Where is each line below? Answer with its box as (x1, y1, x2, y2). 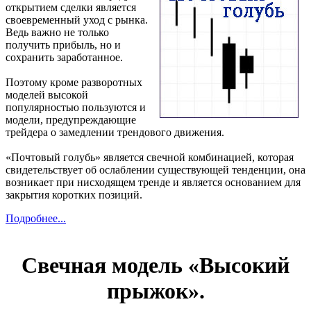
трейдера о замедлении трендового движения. (6, 126, 224, 139)
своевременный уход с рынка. (6, 14, 148, 26)
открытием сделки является (6, 1, 136, 14)
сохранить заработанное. (6, 51, 123, 64)
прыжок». (106, 278, 205, 303)
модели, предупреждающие (6, 114, 136, 126)
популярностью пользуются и (6, 101, 146, 114)
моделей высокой (6, 89, 88, 101)
